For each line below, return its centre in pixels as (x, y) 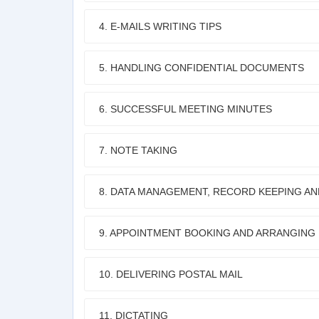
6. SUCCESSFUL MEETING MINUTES (185, 109)
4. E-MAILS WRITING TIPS (160, 26)
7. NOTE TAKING (138, 150)
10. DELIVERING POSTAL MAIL (171, 274)
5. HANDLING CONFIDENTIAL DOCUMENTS (202, 68)
